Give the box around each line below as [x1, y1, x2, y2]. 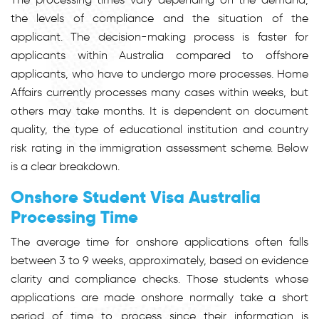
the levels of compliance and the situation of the [11, 11, 308, 25]
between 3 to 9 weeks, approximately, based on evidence [11, 253, 308, 267]
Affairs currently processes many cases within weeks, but [11, 85, 308, 99]
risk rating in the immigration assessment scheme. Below [11, 140, 308, 155]
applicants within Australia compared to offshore [11, 48, 308, 62]
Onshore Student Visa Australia [11, 185, 261, 208]
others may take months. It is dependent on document [11, 103, 308, 117]
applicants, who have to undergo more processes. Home [11, 66, 308, 80]
